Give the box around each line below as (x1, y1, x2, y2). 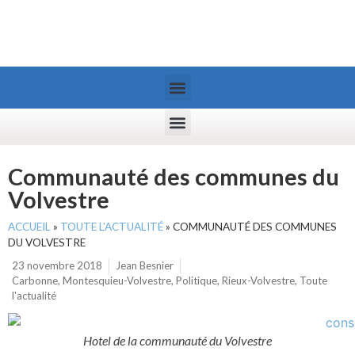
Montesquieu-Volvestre (63, 274, 171, 287)
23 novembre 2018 (12, 259, 102, 272)
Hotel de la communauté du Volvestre (83, 332, 272, 348)
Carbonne (12, 274, 58, 287)
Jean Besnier (116, 259, 174, 272)
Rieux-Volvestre (222, 274, 295, 287)
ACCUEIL (8, 220, 51, 233)
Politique (176, 274, 217, 287)
